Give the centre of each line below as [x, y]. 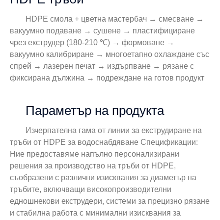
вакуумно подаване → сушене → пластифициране [102, 30]
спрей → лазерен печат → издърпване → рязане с [102, 66]
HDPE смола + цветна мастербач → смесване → [115, 19]
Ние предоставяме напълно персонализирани [95, 154]
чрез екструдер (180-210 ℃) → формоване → [92, 42]
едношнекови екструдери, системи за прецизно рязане [110, 201]
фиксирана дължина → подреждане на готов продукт [107, 78]
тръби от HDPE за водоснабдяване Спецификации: [104, 142]
